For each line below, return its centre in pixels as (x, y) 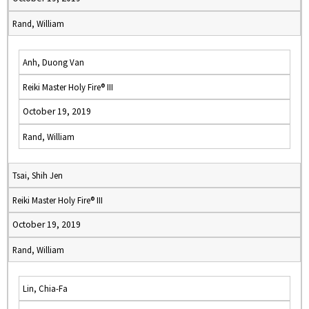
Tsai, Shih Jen (38, 175)
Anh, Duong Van (53, 62)
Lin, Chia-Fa (45, 288)
